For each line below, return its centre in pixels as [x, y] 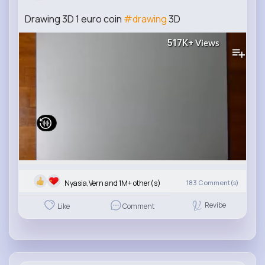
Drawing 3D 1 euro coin [74, 19]
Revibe [215, 205]
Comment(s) [218, 182]
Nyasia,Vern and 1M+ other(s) [113, 183]
